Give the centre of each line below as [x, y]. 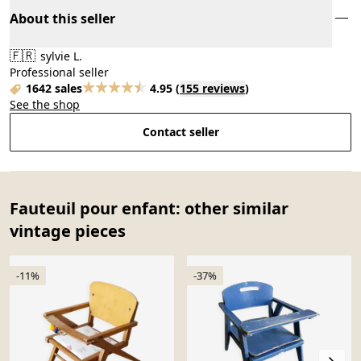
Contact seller [180, 131]
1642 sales [54, 88]
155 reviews [212, 88]
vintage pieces [68, 230]
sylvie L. [60, 56]
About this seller [62, 18]
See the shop [45, 104]
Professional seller [59, 72]
